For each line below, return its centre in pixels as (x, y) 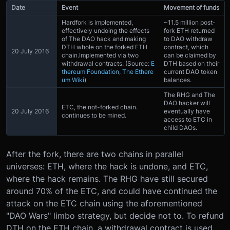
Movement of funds (191, 7)
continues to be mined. (94, 115)
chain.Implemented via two (100, 55)
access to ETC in (188, 119)
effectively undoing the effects (106, 30)
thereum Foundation (90, 71)
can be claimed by (190, 55)
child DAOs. (180, 127)
